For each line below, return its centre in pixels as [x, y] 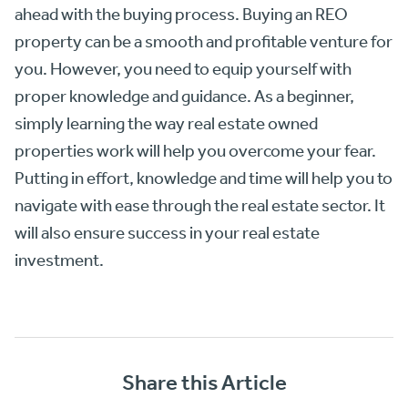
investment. [59, 259]
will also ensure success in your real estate [167, 232]
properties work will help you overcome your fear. [195, 150]
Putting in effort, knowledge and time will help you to [204, 177]
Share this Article [204, 382]
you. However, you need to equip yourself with [183, 68]
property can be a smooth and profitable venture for [204, 41]
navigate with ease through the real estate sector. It [200, 204]
